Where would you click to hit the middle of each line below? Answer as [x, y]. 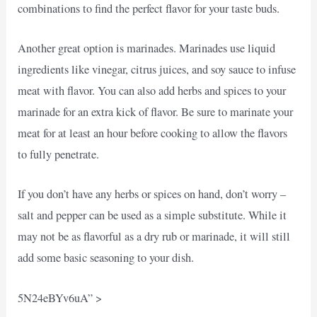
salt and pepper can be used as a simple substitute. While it [152, 215]
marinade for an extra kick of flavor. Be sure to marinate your [156, 112]
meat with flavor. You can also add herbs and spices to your [152, 91]
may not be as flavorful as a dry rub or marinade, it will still [154, 237]
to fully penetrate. [59, 155]
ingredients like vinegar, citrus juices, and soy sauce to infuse [157, 70]
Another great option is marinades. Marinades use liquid [147, 48]
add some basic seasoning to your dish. [106, 258]
